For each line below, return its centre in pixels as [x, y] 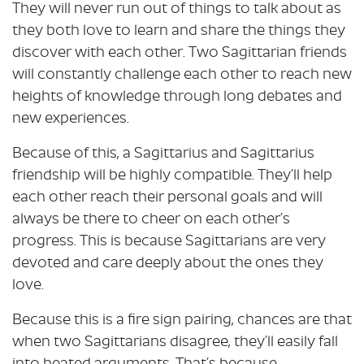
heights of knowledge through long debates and [177, 97]
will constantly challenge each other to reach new [182, 76]
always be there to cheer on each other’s [151, 220]
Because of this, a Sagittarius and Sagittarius [163, 154]
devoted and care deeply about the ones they [168, 264]
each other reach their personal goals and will [167, 198]
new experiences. [71, 119]
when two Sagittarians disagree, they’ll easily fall [175, 343]
